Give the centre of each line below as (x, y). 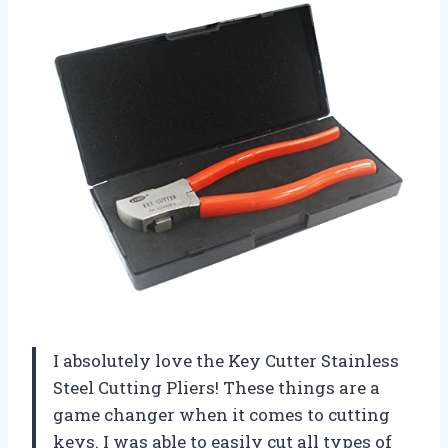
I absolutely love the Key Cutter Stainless (226, 360)
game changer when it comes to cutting (221, 414)
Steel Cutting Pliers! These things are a (216, 387)
